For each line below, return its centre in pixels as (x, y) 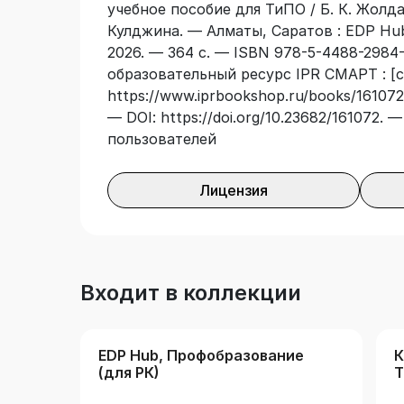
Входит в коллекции (191, 293)
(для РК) (129, 373)
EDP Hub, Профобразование (201, 356)
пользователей (162, 139)
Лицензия (234, 191)
